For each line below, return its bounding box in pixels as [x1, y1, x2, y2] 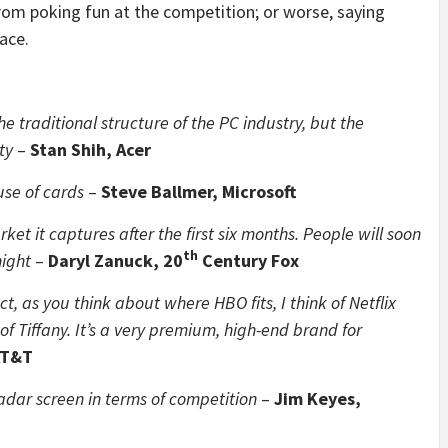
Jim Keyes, [274, 387, 361, 410]
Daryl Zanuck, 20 [48, 249, 183, 272]
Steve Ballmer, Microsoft [101, 180, 296, 203]
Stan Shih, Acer [30, 138, 151, 161]
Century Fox [198, 249, 299, 272]
